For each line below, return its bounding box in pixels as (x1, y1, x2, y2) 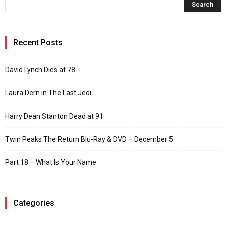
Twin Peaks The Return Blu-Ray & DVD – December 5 (5, 135, 173, 144)
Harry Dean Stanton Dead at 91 (5, 112, 103, 121)
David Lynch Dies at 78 (5, 66, 75, 74)
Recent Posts (13, 38, 63, 48)
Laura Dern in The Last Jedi (5, 89, 91, 97)
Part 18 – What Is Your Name (5, 158, 96, 167)
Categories (13, 198, 54, 208)
